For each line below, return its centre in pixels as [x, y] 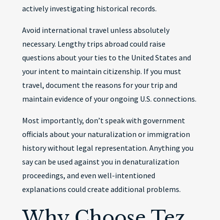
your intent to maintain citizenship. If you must [101, 71]
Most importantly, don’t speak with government [103, 120]
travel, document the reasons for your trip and [99, 85]
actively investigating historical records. [89, 8]
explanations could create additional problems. [101, 189]
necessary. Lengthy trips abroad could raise [94, 44]
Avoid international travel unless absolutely [96, 30]
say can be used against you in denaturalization [100, 162]
